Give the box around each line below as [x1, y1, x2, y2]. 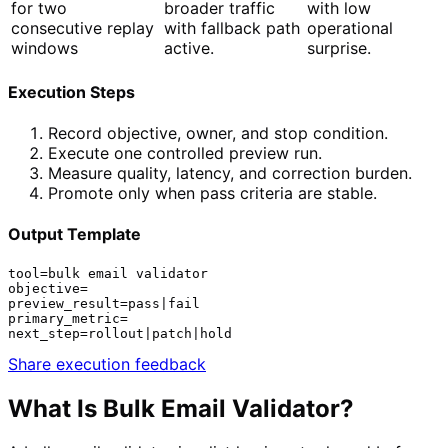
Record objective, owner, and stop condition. [48, 123, 388, 144]
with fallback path [164, 17, 300, 38]
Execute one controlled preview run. [48, 143, 322, 164]
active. [164, 37, 214, 58]
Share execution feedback [8, 353, 206, 374]
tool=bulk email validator [8, 265, 208, 281]
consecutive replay [11, 17, 154, 38]
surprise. [307, 37, 371, 58]
